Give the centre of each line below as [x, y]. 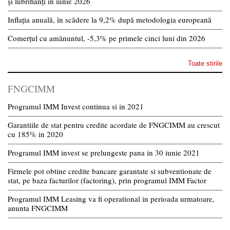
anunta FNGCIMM [38, 208]
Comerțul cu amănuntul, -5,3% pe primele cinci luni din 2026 [107, 38]
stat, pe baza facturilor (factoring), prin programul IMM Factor [107, 180]
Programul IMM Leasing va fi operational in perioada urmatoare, [111, 198]
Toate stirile [205, 63]
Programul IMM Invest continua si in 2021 [76, 106]
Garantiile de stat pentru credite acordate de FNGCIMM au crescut [114, 124]
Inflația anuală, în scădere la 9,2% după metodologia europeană [111, 19]
